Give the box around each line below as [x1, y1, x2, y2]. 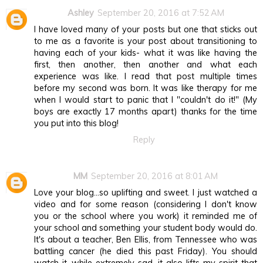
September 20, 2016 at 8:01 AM [91, 171, 218, 181]
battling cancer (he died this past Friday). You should [34, 246, 257, 257]
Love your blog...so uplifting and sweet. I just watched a [34, 187, 257, 198]
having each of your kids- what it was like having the [34, 48, 257, 59]
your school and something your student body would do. [34, 222, 257, 233]
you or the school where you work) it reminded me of [34, 211, 257, 221]
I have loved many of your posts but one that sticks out [34, 24, 257, 35]
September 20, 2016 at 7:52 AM [97, 8, 224, 19]
